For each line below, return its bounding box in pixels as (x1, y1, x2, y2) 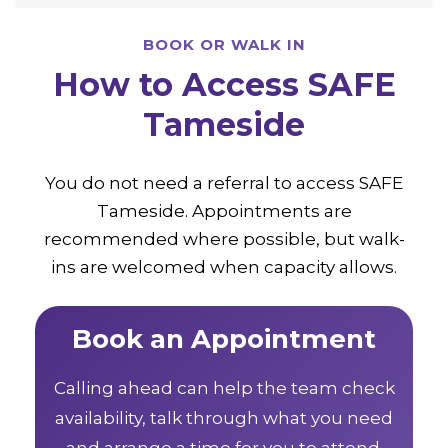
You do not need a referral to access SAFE (45, 172, 403, 193)
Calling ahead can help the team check (53, 377, 395, 398)
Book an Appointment (72, 322, 376, 355)
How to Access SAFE (52, 64, 396, 104)
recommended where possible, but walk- (43, 228, 405, 249)
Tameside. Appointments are (96, 200, 352, 221)
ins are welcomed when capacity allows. (51, 256, 397, 277)
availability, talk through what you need (55, 407, 393, 428)
